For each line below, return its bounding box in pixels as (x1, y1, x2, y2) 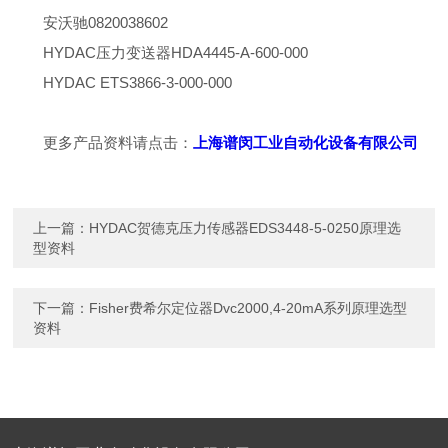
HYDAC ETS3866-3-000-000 (43, 74, 233, 92)
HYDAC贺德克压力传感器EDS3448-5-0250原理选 (89, 220, 402, 237)
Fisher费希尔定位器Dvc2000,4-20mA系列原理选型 (89, 300, 408, 317)
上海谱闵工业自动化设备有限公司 (193, 134, 419, 152)
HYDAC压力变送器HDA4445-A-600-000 (43, 44, 313, 62)
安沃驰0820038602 (43, 14, 173, 32)
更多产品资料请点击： (43, 134, 194, 152)
